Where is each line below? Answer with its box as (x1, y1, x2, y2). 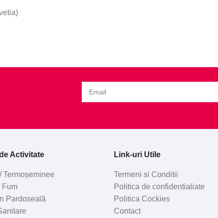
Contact (113, 206, 141, 215)
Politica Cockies (113, 194, 170, 203)
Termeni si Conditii (113, 170, 178, 179)
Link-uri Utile (113, 150, 161, 159)
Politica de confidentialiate (113, 182, 205, 191)
